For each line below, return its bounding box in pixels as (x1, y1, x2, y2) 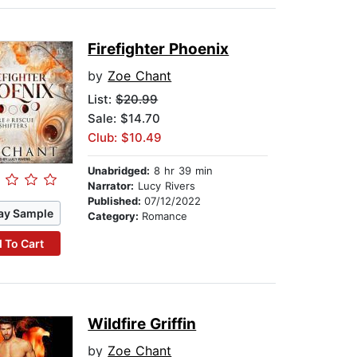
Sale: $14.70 (88, 111, 161, 127)
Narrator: (88, 179, 135, 193)
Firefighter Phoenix (88, 40, 229, 59)
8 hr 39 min (150, 164, 214, 178)
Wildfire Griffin (88, 315, 197, 334)
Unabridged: (88, 164, 151, 178)
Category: (88, 210, 143, 223)
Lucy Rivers (134, 179, 196, 193)
